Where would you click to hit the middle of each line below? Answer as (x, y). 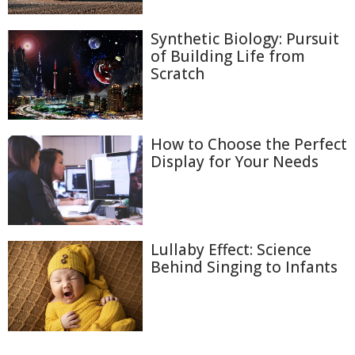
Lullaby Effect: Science (231, 250)
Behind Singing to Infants (244, 267)
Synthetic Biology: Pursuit (245, 38)
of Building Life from (228, 56)
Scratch (177, 73)
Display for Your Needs (235, 162)
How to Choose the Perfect (249, 145)
